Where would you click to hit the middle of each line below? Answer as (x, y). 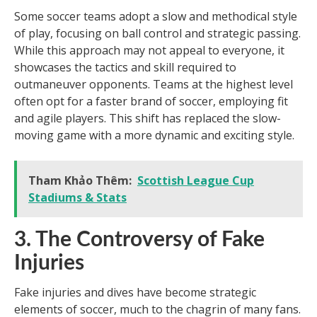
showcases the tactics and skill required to (125, 68)
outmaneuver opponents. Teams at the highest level (154, 85)
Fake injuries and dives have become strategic (135, 293)
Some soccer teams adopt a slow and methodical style (156, 17)
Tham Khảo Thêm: (80, 181)
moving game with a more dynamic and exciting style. (154, 136)
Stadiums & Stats (77, 198)
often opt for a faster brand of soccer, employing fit (151, 102)
